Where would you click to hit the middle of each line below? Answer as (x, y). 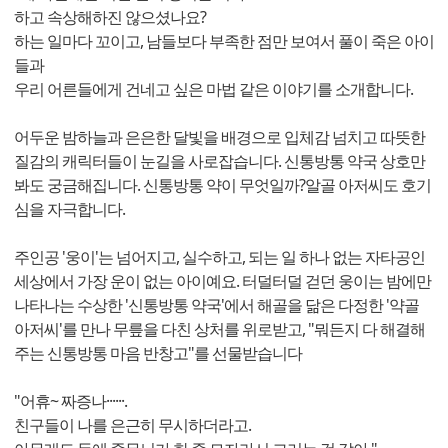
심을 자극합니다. (69, 209)
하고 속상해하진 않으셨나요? (110, 17)
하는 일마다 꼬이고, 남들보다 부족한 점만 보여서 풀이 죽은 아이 (224, 41)
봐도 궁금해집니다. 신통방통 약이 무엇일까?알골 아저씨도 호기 (222, 185)
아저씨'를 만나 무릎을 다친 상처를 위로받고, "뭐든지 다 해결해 (219, 329)
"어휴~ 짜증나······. (70, 401)
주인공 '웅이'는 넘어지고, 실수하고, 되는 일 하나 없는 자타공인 (219, 257)
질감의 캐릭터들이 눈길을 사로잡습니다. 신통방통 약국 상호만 (219, 161)
